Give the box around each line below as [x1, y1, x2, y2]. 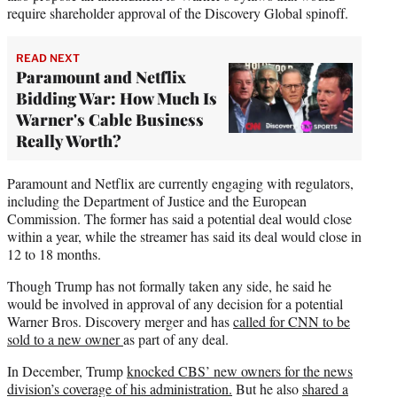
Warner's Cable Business [16, 108, 204, 130]
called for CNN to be [233, 311, 350, 331]
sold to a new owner [7, 329, 123, 348]
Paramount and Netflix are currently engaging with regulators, [7, 173, 354, 192]
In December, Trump [7, 361, 127, 380]
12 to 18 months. [7, 244, 101, 263]
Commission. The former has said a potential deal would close [7, 208, 352, 228]
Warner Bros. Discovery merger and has [7, 311, 233, 331]
